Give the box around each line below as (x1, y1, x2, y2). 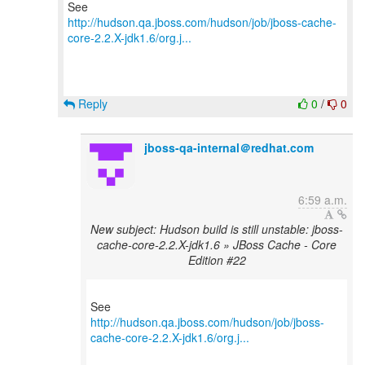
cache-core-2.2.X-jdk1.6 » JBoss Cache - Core (97, 236, 336, 253)
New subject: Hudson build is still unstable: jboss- (90, 221, 343, 237)
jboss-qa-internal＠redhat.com (144, 139, 314, 156)
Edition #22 (187, 252, 246, 268)
